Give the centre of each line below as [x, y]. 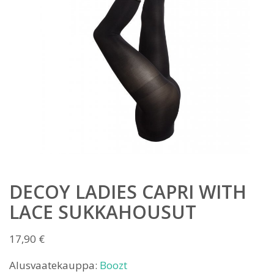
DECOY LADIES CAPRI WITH [128, 191]
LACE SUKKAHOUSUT [103, 212]
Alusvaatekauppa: [54, 265]
